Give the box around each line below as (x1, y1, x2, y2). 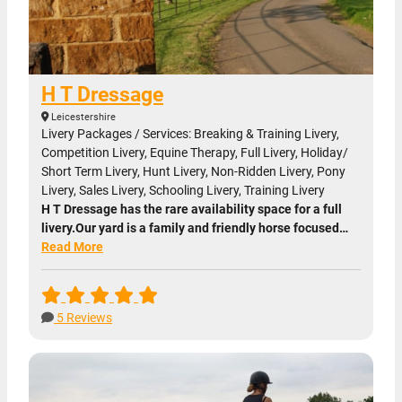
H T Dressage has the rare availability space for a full (41, 202, 342, 217)
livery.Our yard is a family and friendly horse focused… (41, 221, 348, 236)
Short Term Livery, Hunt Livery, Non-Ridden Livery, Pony (41, 164, 345, 179)
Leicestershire (48, 111, 116, 124)
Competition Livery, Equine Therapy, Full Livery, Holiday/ (41, 145, 348, 161)
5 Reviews (54, 310, 112, 326)
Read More (41, 240, 103, 255)
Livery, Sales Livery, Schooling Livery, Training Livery (41, 183, 325, 198)
